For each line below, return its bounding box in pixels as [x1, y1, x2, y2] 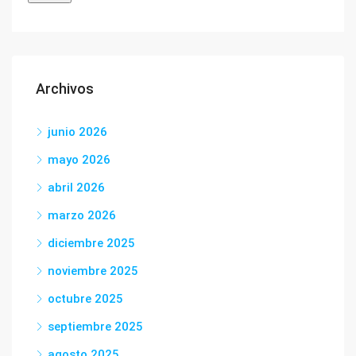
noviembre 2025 [48, 264, 138, 278]
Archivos [36, 80, 94, 97]
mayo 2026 [48, 153, 110, 167]
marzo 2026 [48, 208, 116, 222]
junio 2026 [48, 125, 107, 139]
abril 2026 [48, 180, 105, 195]
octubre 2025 [48, 292, 123, 306]
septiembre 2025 [48, 319, 143, 334]
